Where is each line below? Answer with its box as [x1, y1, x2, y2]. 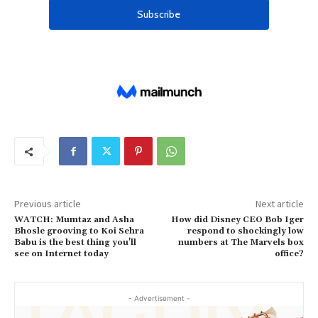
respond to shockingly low [187, 226, 304, 237]
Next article [255, 197, 304, 211]
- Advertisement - [128, 294, 190, 303]
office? [274, 248, 304, 260]
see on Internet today [14, 248, 109, 260]
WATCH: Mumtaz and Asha [14, 214, 134, 226]
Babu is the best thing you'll [14, 237, 136, 248]
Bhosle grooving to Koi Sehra [14, 226, 144, 237]
